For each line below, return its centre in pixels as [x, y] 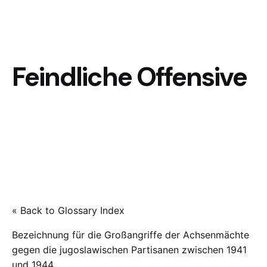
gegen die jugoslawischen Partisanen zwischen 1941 [129, 250]
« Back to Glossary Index [68, 211]
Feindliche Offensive [130, 77]
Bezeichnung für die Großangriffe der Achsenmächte [131, 235]
